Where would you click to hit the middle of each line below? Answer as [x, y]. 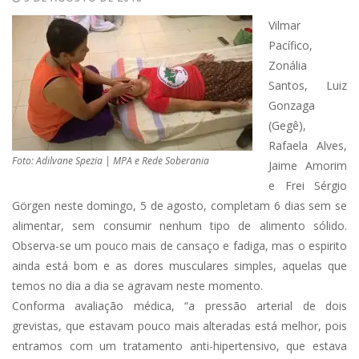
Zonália [288, 65]
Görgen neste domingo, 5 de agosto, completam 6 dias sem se [179, 206]
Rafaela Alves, [308, 145]
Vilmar [284, 25]
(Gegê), [287, 125]
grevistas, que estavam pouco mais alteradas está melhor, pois [179, 326]
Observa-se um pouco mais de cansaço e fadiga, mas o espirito [179, 246]
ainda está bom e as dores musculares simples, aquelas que [179, 266]
